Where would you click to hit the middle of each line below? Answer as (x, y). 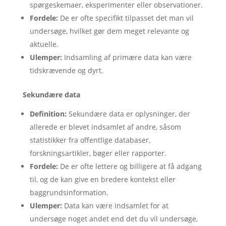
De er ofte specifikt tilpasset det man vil (126, 18)
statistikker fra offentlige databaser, (90, 140)
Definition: (48, 114)
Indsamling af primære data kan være (127, 57)
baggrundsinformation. (69, 192)
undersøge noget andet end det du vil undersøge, (114, 219)
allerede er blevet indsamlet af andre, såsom (105, 127)
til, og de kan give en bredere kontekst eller (102, 179)
